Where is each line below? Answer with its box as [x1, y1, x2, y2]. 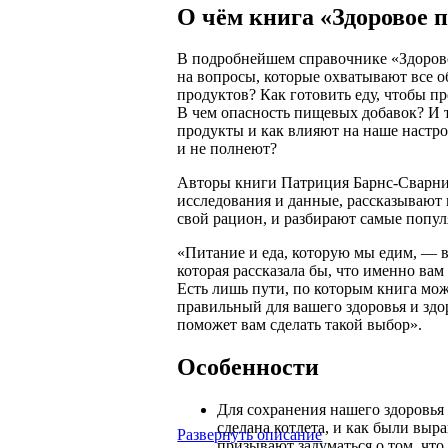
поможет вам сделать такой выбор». [177, 316, 423, 334]
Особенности [177, 354, 320, 381]
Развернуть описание [177, 425, 323, 443]
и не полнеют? [177, 140, 278, 158]
